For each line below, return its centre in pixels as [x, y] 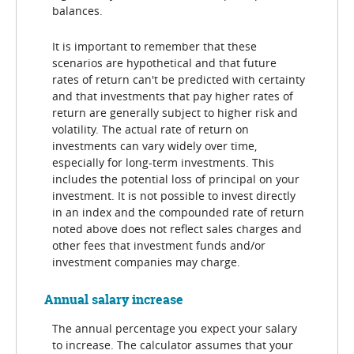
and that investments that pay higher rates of [173, 96]
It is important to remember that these [154, 47]
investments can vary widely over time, [154, 146]
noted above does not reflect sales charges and [177, 229]
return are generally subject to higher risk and [175, 113]
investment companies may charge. [146, 262]
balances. [77, 10]
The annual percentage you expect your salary [175, 328]
